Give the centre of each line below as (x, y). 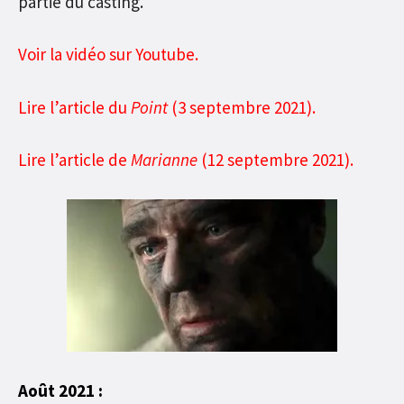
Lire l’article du (74, 107)
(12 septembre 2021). (275, 160)
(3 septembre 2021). (242, 107)
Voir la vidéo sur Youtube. (108, 55)
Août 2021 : (60, 391)
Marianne (164, 160)
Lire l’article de (74, 160)
